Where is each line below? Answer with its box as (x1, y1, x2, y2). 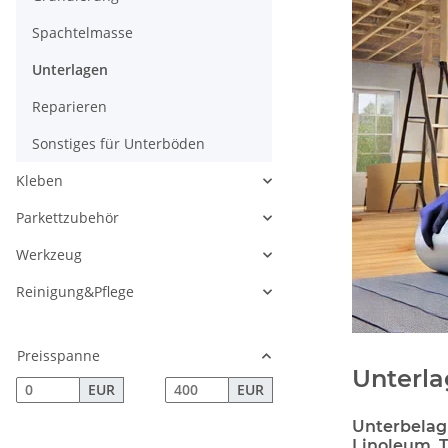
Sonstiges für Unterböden (32, 134, 205, 154)
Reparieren (32, 97, 107, 117)
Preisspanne (17, 346, 100, 366)
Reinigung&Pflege (16, 282, 134, 302)
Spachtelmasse (32, 23, 133, 43)
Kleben (16, 171, 63, 191)
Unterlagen (32, 60, 108, 80)
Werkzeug (16, 245, 82, 265)
